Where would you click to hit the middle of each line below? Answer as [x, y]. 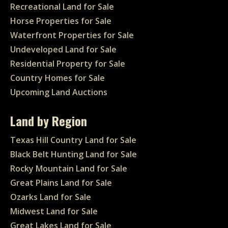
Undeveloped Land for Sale [63, 49]
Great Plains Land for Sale [61, 183]
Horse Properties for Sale [61, 21]
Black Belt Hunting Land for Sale [74, 154]
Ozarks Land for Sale [51, 197]
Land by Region [49, 121]
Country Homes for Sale [58, 78]
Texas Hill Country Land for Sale [73, 140]
